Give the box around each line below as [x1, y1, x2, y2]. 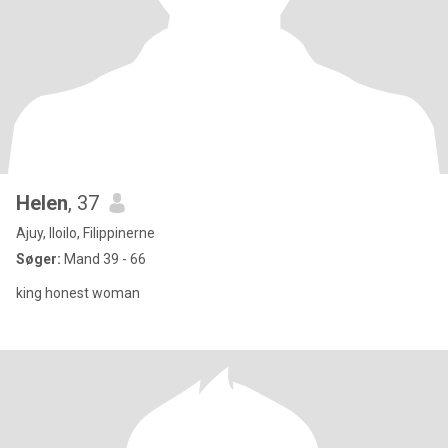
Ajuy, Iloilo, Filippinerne [16, 225, 155, 241]
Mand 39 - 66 [61, 251, 146, 267]
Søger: [16, 251, 61, 267]
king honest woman [16, 285, 140, 301]
